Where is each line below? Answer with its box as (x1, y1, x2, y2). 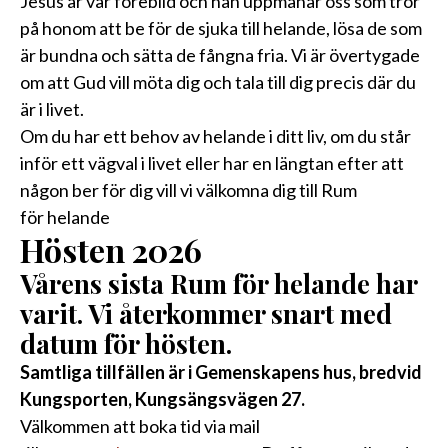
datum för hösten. (20, 326, 232, 362)
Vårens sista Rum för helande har (20, 266, 417, 302)
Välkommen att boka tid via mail (20, 415, 260, 438)
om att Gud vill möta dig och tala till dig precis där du (20, 71, 416, 94)
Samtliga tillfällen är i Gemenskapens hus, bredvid (20, 361, 422, 384)
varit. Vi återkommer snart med (20, 296, 392, 332)
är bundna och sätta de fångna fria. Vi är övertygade (20, 44, 420, 67)
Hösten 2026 (20, 228, 202, 272)
